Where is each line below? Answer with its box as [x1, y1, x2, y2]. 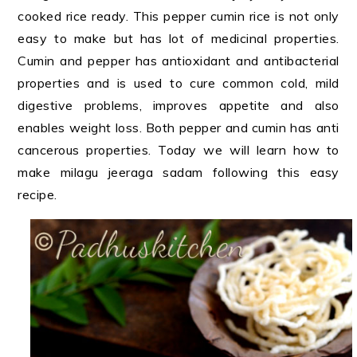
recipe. [18, 186, 65, 202]
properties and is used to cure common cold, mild [18, 75, 339, 91]
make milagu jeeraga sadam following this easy [18, 164, 339, 180]
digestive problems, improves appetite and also [18, 97, 339, 113]
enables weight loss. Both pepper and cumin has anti [18, 120, 339, 135]
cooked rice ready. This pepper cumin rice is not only [18, 8, 339, 24]
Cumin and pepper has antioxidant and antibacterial [18, 53, 339, 69]
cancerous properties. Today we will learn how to [18, 142, 339, 158]
